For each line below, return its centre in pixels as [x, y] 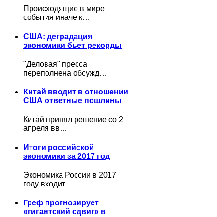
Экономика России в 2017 [70, 175]
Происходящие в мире [64, 9]
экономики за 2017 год [67, 156]
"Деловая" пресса [55, 64]
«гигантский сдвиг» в [64, 212]
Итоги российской [59, 147]
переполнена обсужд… [65, 73]
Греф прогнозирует [61, 203]
